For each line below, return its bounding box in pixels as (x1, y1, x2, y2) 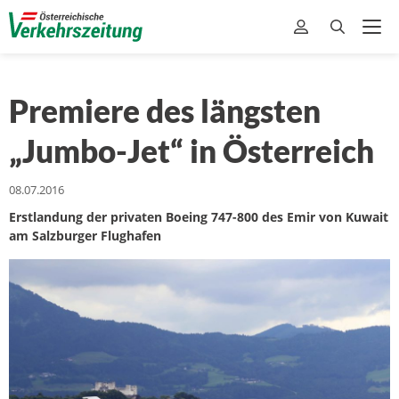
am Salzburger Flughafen (9, 227, 161, 244)
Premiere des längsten (9, 92, 321, 129)
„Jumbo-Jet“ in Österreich (9, 132, 374, 169)
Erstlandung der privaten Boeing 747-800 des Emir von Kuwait (9, 208, 388, 225)
